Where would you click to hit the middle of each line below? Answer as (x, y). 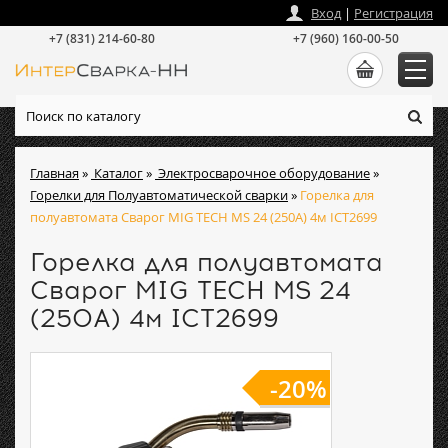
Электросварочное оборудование (264, 173)
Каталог (118, 173)
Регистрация (393, 13)
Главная (54, 173)
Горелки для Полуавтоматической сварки (159, 195)
